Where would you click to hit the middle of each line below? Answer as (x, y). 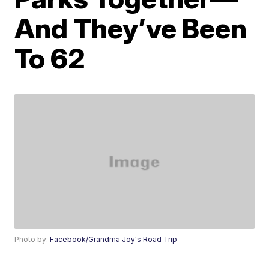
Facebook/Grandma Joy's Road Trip (114, 240)
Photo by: (32, 240)
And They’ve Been (131, 28)
